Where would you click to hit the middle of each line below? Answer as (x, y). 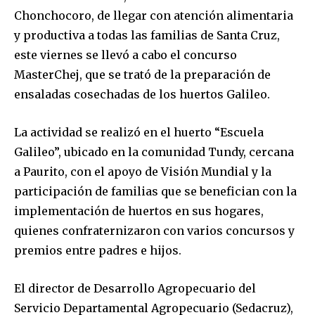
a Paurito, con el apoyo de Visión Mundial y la (143, 172)
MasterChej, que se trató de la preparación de (142, 75)
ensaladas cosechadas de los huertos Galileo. (142, 95)
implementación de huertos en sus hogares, (139, 211)
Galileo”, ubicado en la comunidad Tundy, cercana (154, 152)
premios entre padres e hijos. (98, 251)
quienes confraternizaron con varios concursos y (154, 231)
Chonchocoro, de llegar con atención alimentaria (154, 16)
